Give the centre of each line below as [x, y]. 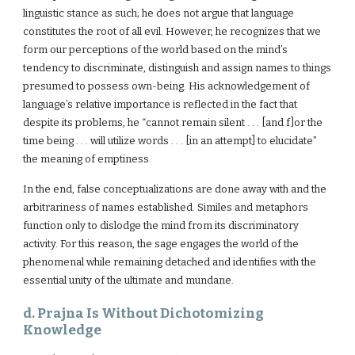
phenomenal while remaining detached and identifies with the [170, 262]
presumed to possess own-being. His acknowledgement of [167, 86]
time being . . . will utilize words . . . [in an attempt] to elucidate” [170, 141]
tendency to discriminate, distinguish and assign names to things [177, 68]
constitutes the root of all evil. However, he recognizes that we [172, 31]
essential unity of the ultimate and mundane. [129, 280]
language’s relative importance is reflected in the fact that [160, 104]
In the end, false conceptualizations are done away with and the [175, 189]
